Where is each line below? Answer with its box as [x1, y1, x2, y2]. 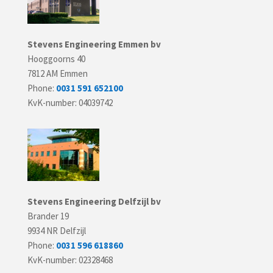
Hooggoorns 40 [27, 53, 85, 65]
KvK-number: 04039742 [27, 97, 113, 108]
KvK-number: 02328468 [27, 254, 113, 266]
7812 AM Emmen [27, 68, 88, 79]
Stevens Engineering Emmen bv [27, 38, 161, 50]
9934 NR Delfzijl [27, 225, 86, 236]
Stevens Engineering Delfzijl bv [27, 196, 161, 207]
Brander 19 [27, 210, 69, 222]
